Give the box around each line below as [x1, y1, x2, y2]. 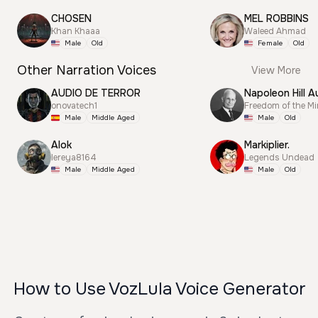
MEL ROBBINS [244, 12, 309, 25]
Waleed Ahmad [244, 26, 306, 37]
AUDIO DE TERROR [51, 87, 141, 99]
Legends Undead [244, 152, 314, 163]
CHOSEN [51, 12, 92, 25]
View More [251, 64, 301, 77]
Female [258, 38, 283, 48]
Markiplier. [244, 138, 290, 151]
